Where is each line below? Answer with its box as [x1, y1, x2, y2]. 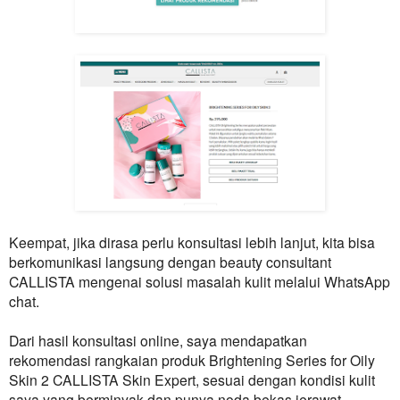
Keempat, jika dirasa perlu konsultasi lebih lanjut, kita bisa [9, 232, 375, 253]
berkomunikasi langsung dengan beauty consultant [9, 252, 331, 272]
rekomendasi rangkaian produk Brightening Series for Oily [9, 350, 375, 371]
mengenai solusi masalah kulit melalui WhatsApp [75, 271, 390, 292]
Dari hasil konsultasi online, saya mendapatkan [9, 330, 307, 351]
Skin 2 [9, 370, 53, 390]
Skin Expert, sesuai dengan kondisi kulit [119, 370, 375, 390]
